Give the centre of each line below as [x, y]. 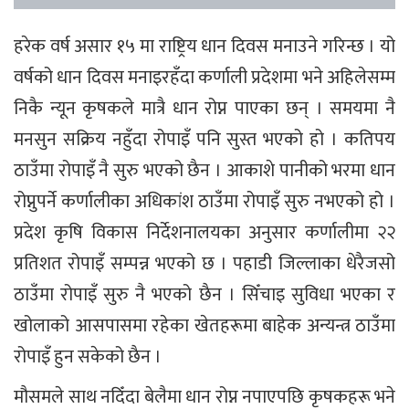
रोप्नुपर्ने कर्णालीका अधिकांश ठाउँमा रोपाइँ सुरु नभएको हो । [204, 201]
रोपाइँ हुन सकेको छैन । [88, 357]
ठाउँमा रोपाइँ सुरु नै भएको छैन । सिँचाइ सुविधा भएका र [204, 294]
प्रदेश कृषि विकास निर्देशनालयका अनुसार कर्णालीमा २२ [204, 232]
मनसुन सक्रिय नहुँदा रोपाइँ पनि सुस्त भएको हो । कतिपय [204, 139]
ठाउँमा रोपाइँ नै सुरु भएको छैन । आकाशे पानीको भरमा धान [204, 170]
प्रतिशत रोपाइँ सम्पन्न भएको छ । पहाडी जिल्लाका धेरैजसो [204, 263]
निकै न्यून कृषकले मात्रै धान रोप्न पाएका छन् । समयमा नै [204, 108]
